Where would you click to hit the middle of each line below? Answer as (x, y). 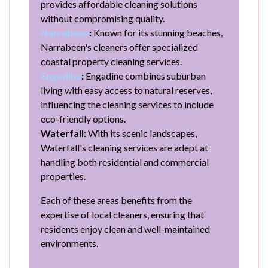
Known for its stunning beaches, (157, 32)
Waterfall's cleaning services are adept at (124, 147)
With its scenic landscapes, (141, 133)
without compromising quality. (103, 18)
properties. (63, 176)
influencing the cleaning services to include (127, 104)
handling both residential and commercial (125, 162)
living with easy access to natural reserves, (126, 90)
